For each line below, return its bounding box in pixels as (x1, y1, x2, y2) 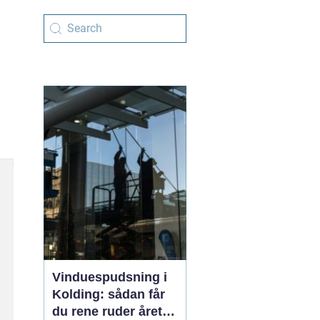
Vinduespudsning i (52, 270, 167, 284)
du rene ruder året (52, 304, 162, 319)
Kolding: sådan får (52, 287, 165, 301)
